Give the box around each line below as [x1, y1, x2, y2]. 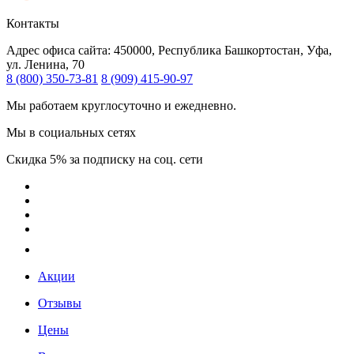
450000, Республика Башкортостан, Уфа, [114, 43, 332, 58]
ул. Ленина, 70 [6, 58, 85, 72]
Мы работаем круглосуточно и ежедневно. [6, 99, 236, 113]
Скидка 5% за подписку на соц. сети [6, 153, 203, 167]
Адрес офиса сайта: [6, 43, 114, 58]
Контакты [6, 17, 59, 31]
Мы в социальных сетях [6, 126, 136, 140]
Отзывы [38, 296, 81, 311]
